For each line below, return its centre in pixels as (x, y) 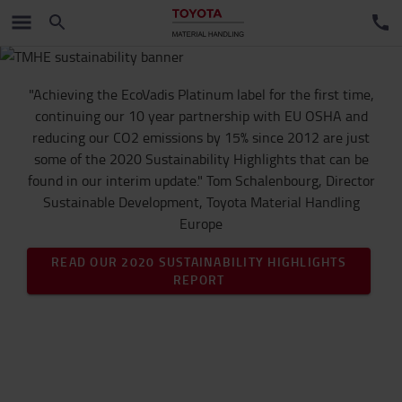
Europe (201, 223)
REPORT (199, 280)
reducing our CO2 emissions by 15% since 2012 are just (201, 137)
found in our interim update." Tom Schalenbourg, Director (201, 180)
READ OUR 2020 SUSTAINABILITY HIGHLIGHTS (199, 262)
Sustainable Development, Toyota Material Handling (201, 202)
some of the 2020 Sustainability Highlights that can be (201, 159)
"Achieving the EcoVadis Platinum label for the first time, (201, 94)
